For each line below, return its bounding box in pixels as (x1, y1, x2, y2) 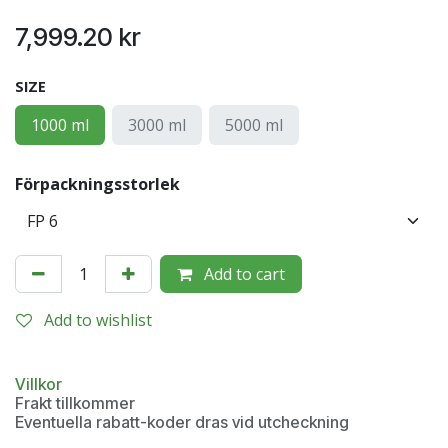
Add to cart (200, 263, 285, 285)
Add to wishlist (44, 309, 152, 331)
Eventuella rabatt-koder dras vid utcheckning (15, 412, 349, 432)
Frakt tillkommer (15, 393, 135, 413)
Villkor (15, 374, 62, 394)
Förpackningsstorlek (15, 173, 180, 195)
